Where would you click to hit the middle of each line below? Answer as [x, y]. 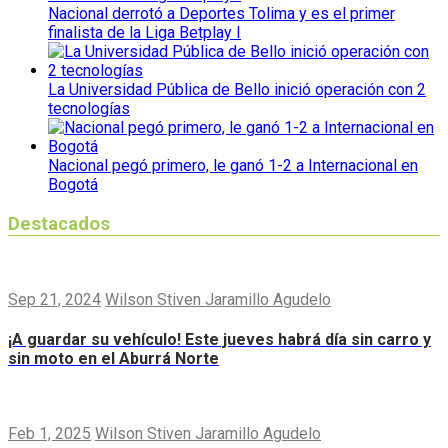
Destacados [59, 223]
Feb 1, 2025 [49, 434]
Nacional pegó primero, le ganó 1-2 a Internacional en [233, 166]
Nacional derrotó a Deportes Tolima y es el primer [221, 14]
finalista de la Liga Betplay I [144, 33]
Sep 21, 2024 [54, 299]
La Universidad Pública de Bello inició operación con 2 [237, 90]
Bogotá [73, 185]
